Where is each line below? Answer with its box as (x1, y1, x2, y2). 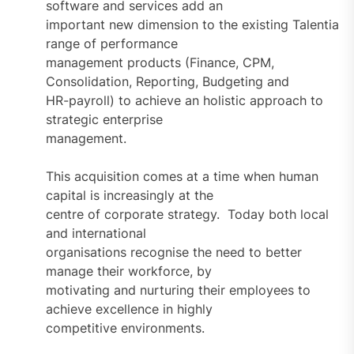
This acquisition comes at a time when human (45, 168, 318, 184)
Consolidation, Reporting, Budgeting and (45, 73, 289, 89)
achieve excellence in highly (45, 300, 213, 317)
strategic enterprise (45, 111, 163, 127)
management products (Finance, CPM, (45, 54, 274, 70)
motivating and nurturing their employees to (45, 281, 311, 298)
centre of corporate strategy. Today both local (45, 205, 329, 222)
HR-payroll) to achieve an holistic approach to (45, 92, 323, 108)
